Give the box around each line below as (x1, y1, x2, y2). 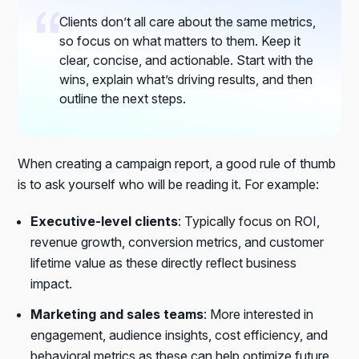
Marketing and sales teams (30, 305, 204, 322)
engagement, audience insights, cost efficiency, (30, 326, 304, 343)
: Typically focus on (178, 212, 295, 229)
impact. (30, 275, 73, 292)
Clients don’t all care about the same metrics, (59, 13, 317, 30)
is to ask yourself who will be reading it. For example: (18, 175, 320, 192)
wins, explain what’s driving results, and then (59, 71, 313, 87)
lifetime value (30, 254, 107, 271)
